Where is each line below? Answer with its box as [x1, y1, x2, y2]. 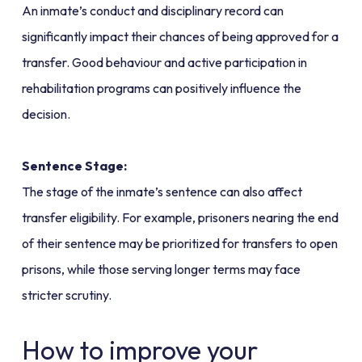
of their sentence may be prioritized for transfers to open [21, 235, 338, 252]
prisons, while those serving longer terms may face [21, 261, 301, 278]
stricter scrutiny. [21, 287, 112, 304]
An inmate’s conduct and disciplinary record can [21, 2, 284, 19]
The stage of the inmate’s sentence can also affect [21, 183, 302, 200]
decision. [21, 106, 70, 123]
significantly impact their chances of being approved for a [21, 28, 339, 45]
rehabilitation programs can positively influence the [21, 80, 301, 97]
